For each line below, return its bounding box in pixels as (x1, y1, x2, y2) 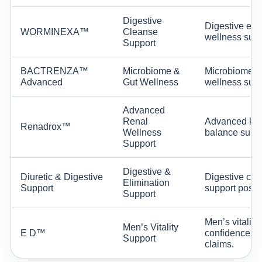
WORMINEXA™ (20, 26, 89, 37)
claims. (205, 239, 234, 249)
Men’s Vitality (123, 222, 178, 232)
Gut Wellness (123, 77, 178, 87)
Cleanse (123, 26, 158, 37)
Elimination (123, 177, 170, 188)
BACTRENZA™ (20, 65, 88, 76)
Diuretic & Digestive (20, 171, 103, 182)
